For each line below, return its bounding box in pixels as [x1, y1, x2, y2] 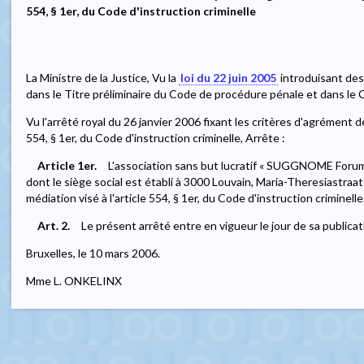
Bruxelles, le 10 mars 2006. [26, 245, 160, 260]
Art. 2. [37, 218, 70, 232]
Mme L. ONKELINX [26, 273, 122, 288]
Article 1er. [37, 158, 97, 172]
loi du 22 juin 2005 [180, 70, 276, 84]
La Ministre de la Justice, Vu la [26, 70, 179, 84]
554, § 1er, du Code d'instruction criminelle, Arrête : [26, 130, 285, 145]
